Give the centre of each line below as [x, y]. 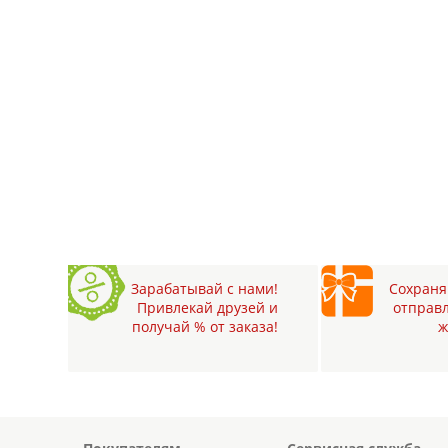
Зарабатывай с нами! [204, 288]
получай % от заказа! [204, 326]
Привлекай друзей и [207, 307]
